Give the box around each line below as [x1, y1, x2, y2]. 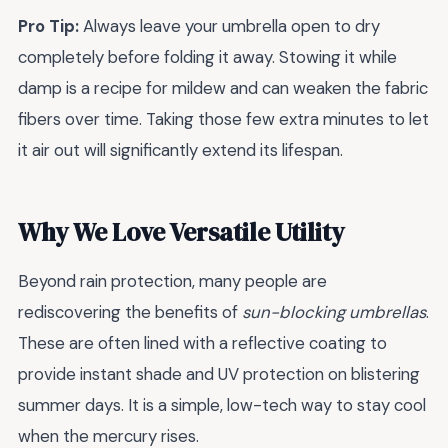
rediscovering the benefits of [18, 300, 242, 323]
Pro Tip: [18, 15, 79, 38]
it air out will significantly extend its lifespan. [18, 139, 343, 162]
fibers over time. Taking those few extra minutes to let [18, 108, 429, 131]
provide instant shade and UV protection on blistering [18, 362, 420, 385]
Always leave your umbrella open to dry [79, 15, 380, 38]
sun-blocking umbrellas [242, 300, 426, 323]
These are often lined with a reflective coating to [18, 331, 387, 354]
